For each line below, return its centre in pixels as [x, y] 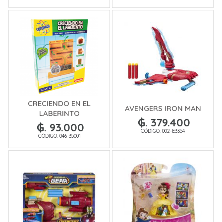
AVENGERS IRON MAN [163, 108]
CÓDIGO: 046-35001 [59, 136]
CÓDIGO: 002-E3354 [163, 131]
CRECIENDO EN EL [59, 103]
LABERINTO [59, 113]
